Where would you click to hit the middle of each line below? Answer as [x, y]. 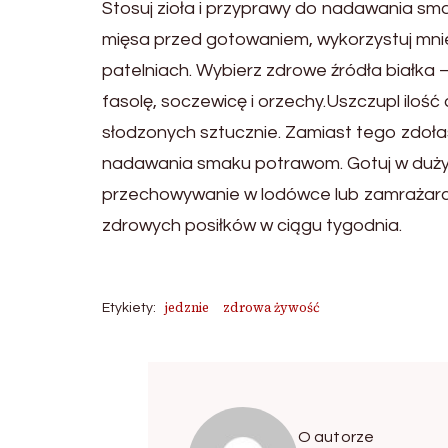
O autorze [336, 436]
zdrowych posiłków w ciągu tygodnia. [252, 225]
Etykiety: [129, 307]
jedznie [187, 307]
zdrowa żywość [271, 307]
